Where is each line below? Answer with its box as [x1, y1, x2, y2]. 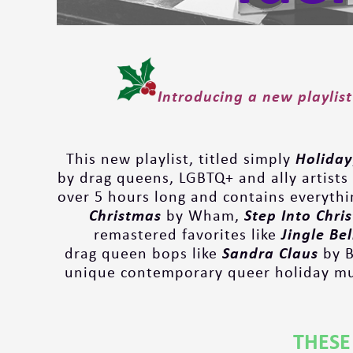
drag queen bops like [64, 242, 217, 264]
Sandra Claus [217, 242, 318, 264]
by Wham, [161, 204, 244, 226]
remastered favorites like [93, 223, 281, 245]
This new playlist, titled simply [65, 147, 295, 169]
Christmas [88, 204, 162, 226]
